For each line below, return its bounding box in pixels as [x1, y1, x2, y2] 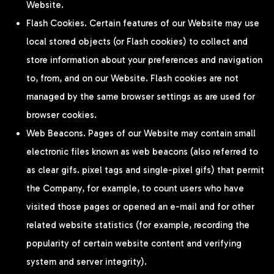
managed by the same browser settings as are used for [26, 91, 255, 102]
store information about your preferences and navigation [26, 54, 262, 65]
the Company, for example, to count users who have [26, 182, 244, 194]
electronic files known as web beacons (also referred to [26, 146, 258, 157]
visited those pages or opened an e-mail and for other [26, 201, 254, 212]
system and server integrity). [26, 256, 147, 267]
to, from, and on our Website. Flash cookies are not [26, 72, 239, 84]
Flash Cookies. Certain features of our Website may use [26, 17, 259, 29]
